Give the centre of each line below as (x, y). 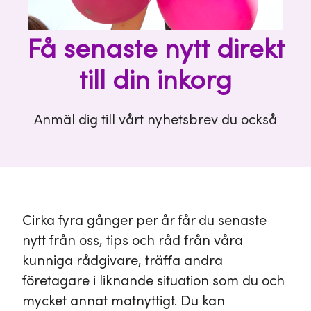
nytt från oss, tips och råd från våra (133, 241)
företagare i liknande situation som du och (153, 281)
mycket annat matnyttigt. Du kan (124, 301)
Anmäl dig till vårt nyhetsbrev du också (155, 120)
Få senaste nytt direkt (155, 50)
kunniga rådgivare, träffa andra (123, 261)
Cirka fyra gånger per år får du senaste (144, 221)
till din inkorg (155, 81)
